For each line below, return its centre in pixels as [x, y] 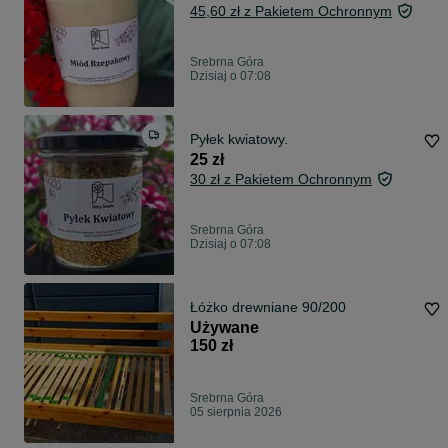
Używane [224, 328]
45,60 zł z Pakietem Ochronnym [291, 11]
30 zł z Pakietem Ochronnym [281, 179]
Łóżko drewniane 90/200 [268, 307]
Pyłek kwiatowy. [239, 139]
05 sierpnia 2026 [236, 412]
